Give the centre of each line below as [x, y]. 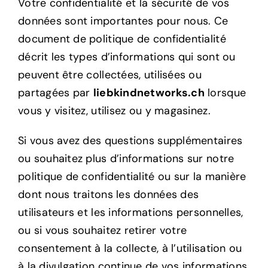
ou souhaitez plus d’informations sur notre [126, 158]
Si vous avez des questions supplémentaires [130, 140]
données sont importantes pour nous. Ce [123, 21]
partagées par [55, 92]
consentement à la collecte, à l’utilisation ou [130, 248]
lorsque [225, 92]
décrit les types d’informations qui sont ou [127, 57]
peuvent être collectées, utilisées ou [109, 74]
